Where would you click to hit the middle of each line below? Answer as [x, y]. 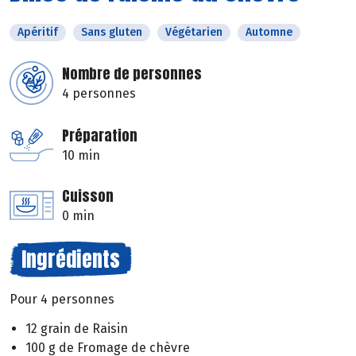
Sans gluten [112, 33]
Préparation [100, 136]
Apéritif [38, 33]
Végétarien [194, 33]
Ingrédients [71, 259]
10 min [81, 156]
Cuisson [88, 196]
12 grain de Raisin [77, 328]
